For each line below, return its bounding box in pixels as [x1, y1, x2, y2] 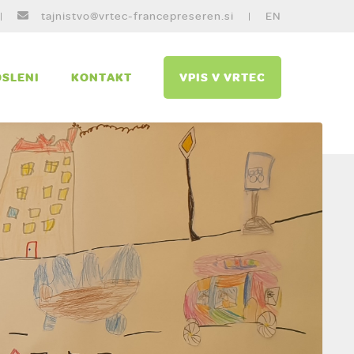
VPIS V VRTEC [179, 69, 265, 85]
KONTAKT [71, 68, 132, 85]
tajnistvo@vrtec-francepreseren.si [41, 9, 234, 23]
